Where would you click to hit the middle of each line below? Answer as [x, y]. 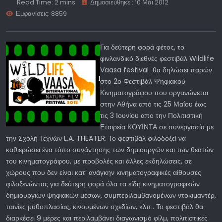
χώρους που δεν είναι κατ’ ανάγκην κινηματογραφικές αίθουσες [104, 173]
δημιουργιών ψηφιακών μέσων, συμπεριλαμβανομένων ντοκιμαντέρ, [111, 195]
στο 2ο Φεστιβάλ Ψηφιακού [143, 82]
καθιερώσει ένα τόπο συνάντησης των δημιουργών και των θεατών [110, 150]
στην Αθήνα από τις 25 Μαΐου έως [153, 104]
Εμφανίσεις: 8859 [42, 14]
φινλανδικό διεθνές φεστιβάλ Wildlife [157, 59]
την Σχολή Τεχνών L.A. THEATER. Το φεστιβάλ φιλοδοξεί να [96, 139]
